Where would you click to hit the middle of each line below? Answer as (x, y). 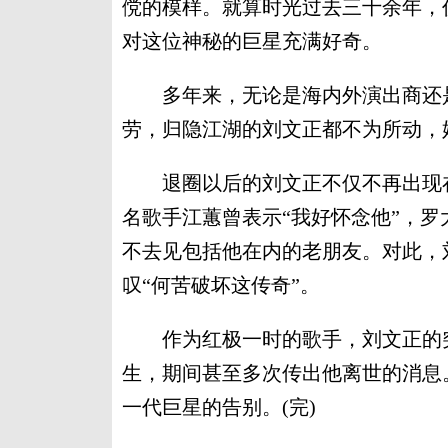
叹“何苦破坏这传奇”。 (221, 285)
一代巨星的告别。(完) (219, 407)
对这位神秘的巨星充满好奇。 (252, 41)
